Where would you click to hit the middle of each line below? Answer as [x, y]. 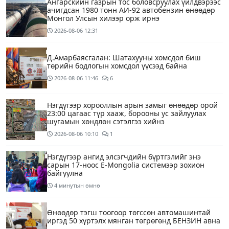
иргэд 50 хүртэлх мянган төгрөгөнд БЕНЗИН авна [134, 221]
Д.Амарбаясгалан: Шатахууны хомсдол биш [124, 58]
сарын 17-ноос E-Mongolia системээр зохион [126, 165]
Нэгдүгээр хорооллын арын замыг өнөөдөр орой [132, 105]
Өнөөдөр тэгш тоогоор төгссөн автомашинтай [129, 213]
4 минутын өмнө [77, 186]
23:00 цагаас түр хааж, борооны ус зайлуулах [127, 113]
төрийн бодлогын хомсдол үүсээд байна [117, 66]
